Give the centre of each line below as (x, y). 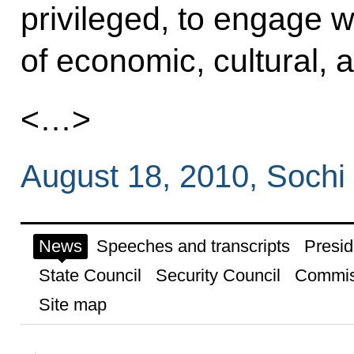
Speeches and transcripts (193, 246)
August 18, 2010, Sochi (183, 177)
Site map (72, 304)
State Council (90, 275)
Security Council (218, 275)
